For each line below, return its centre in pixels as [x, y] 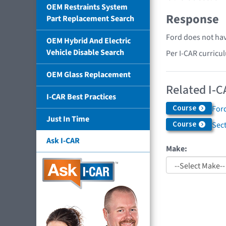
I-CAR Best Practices [81, 97]
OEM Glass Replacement [89, 74]
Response [192, 20]
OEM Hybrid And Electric [89, 41]
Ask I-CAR [63, 140]
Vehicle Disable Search [85, 52]
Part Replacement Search [90, 18]
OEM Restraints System [87, 7]
